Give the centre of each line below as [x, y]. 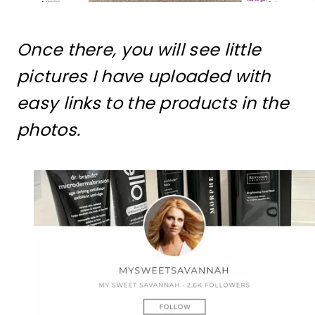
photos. [51, 129]
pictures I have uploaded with [144, 76]
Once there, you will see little [139, 49]
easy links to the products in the [153, 103]
